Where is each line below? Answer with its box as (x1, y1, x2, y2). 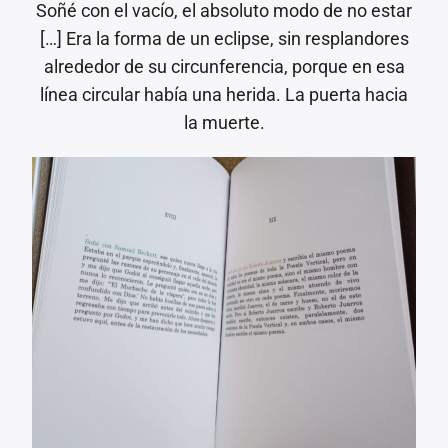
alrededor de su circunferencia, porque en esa (43, 55, 405, 77)
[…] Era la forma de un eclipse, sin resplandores (39, 27, 409, 49)
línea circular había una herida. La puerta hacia (40, 83, 408, 105)
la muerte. (183, 111, 265, 133)
